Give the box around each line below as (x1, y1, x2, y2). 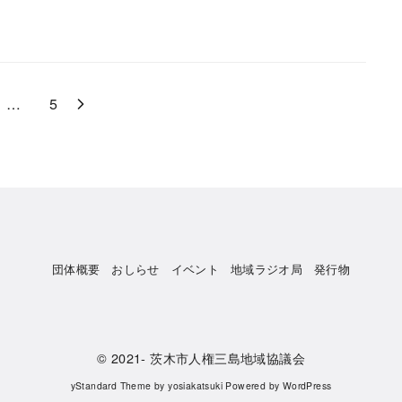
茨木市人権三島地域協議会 (150, 347, 305, 367)
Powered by (223, 379, 283, 393)
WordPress (282, 379, 332, 393)
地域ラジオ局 (230, 259, 303, 277)
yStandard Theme (70, 379, 152, 393)
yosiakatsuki (168, 379, 223, 393)
